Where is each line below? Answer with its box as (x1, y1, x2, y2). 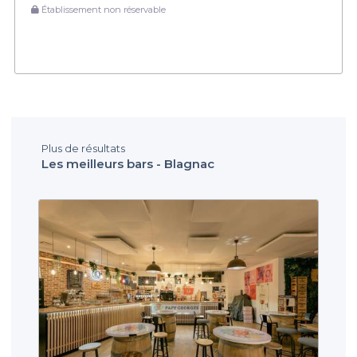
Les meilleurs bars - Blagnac (41, 155, 214, 171)
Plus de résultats (41, 141, 125, 155)
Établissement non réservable (39, 3, 166, 15)
